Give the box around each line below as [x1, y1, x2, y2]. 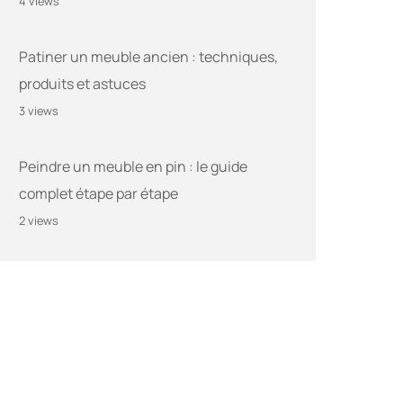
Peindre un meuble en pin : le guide [19, 157, 247, 177]
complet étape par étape [19, 184, 178, 204]
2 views [19, 212, 58, 229]
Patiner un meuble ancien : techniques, [19, 47, 278, 67]
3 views [19, 103, 58, 120]
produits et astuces [19, 74, 146, 94]
